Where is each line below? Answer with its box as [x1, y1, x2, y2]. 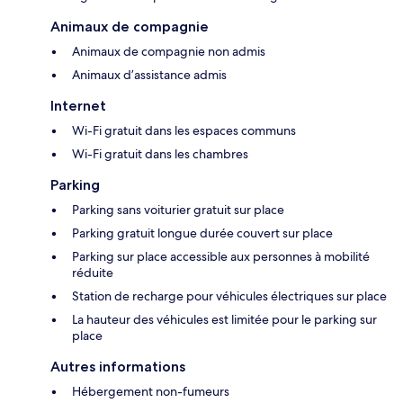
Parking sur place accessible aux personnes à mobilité [72, 248, 370, 265]
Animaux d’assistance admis [72, 67, 227, 84]
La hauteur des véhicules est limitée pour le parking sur [72, 311, 377, 328]
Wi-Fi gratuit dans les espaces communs [72, 122, 296, 139]
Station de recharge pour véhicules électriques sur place [72, 288, 387, 305]
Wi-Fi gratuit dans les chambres [72, 146, 248, 163]
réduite [72, 264, 113, 282]
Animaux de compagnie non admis [72, 43, 265, 60]
